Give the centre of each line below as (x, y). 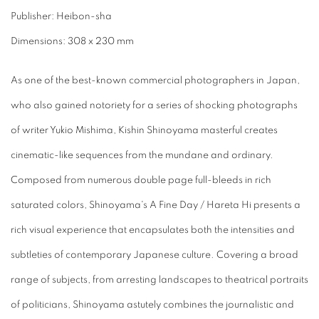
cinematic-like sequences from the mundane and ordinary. (142, 156)
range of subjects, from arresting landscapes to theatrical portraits (159, 280)
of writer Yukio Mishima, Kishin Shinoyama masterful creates (144, 131)
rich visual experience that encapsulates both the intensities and (153, 230)
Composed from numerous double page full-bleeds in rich (141, 181)
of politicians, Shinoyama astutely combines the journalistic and (152, 305)
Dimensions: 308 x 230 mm (72, 42)
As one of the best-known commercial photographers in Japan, (155, 81)
